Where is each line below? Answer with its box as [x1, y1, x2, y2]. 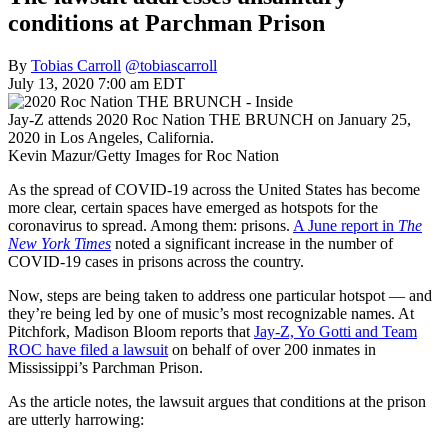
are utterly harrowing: [8, 410, 144, 428]
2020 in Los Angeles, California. [8, 128, 214, 146]
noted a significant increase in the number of [111, 234, 393, 252]
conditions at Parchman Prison [8, 9, 325, 36]
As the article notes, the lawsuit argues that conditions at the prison [8, 392, 426, 410]
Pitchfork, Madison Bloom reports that [8, 322, 254, 340]
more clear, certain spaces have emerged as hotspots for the [8, 198, 378, 216]
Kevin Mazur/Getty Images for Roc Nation [8, 146, 279, 164]
